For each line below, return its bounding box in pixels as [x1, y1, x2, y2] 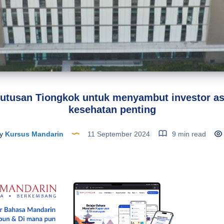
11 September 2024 [85, 129, 152, 138]
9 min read [169, 129, 206, 138]
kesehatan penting [68, 103, 156, 115]
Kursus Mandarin [2, 129, 63, 138]
